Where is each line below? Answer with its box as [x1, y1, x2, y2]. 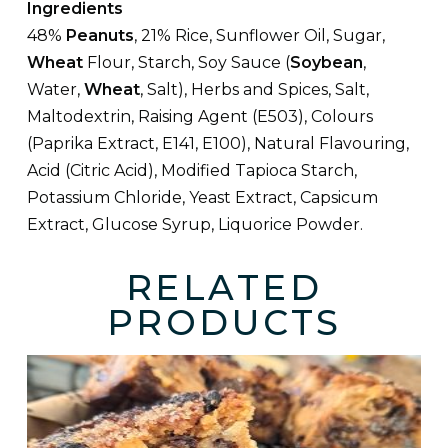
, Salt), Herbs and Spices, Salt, [140, 80, 369, 100]
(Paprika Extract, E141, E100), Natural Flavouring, [27, 134, 409, 154]
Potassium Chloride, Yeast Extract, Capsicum [27, 188, 378, 208]
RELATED [125, 266, 323, 310]
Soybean [290, 53, 363, 73]
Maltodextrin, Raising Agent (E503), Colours [27, 107, 373, 127]
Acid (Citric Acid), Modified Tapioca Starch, [27, 161, 357, 181]
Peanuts [66, 26, 134, 46]
